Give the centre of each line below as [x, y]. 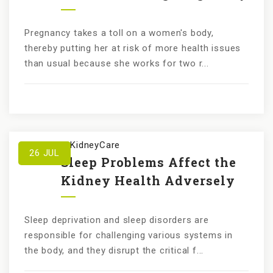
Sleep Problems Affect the [149, 162]
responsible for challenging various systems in [129, 235]
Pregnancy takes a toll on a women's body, [119, 33]
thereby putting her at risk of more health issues [133, 48]
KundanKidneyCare [79, 145]
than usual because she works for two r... [117, 63]
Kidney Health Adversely [148, 180]
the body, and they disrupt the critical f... [114, 250]
